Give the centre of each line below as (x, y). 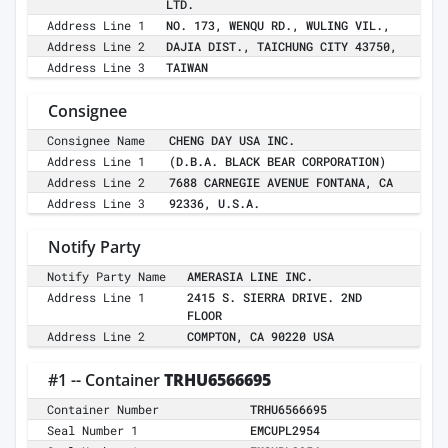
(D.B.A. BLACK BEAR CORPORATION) (277, 161)
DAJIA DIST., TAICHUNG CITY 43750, (281, 46)
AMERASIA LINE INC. (250, 276)
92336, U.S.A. (214, 203)
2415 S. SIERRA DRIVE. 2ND (274, 297)
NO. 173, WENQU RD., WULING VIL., (278, 25)
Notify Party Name (107, 276)
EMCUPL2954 (285, 430)
